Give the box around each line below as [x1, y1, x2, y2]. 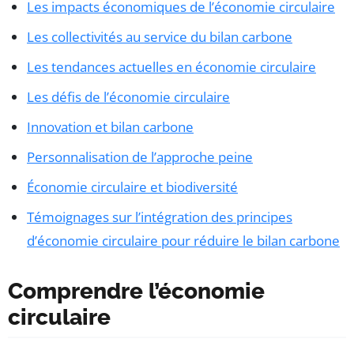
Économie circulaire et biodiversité [27, 178, 238, 197]
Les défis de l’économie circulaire [27, 88, 230, 107]
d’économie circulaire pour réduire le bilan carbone [27, 232, 340, 250]
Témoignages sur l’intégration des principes [27, 208, 292, 227]
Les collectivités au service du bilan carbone [27, 28, 292, 47]
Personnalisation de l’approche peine [27, 148, 253, 167]
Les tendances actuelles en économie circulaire [27, 58, 316, 77]
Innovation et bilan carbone [27, 118, 194, 137]
